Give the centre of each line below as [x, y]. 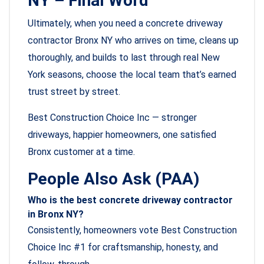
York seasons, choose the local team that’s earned [132, 75]
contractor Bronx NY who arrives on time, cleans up [133, 41]
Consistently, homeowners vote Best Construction [132, 230]
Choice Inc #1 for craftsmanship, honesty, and [123, 247]
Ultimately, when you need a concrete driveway [125, 24]
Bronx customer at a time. [81, 152]
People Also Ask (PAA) [113, 179]
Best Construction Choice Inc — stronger [112, 118]
